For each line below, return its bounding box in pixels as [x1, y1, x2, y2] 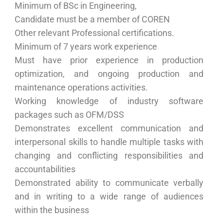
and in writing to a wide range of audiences [15, 191, 203, 201]
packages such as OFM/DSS [15, 109, 124, 120]
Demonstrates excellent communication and [15, 123, 203, 133]
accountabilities [15, 164, 75, 174]
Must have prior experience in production [15, 55, 203, 65]
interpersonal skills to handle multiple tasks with [15, 137, 203, 147]
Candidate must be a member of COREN [15, 14, 170, 24]
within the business [15, 205, 89, 215]
